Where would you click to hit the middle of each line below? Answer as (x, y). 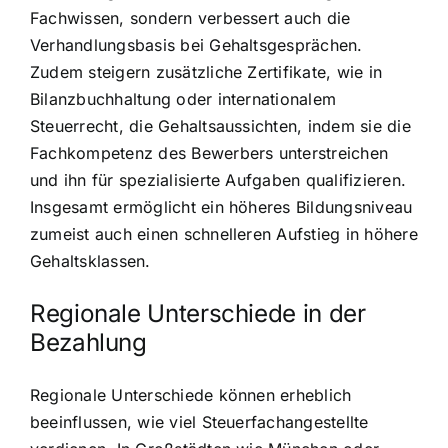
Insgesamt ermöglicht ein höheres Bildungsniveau (221, 207)
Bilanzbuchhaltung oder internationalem (183, 99)
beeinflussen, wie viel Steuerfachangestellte (199, 421)
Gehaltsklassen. (90, 261)
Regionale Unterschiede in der (198, 314)
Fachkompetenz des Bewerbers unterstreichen (209, 153)
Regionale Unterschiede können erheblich (191, 394)
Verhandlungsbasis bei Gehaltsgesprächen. (196, 45)
